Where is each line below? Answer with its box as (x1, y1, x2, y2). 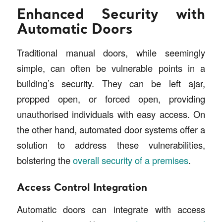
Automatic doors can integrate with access (16, 202, 206, 216)
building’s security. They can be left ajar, (16, 77, 206, 90)
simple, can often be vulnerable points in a (16, 61, 206, 75)
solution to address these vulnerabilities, (16, 138, 206, 152)
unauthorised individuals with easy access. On (16, 108, 206, 121)
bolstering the (16, 154, 73, 167)
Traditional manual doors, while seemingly (16, 46, 206, 59)
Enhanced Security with (16, 8, 206, 22)
